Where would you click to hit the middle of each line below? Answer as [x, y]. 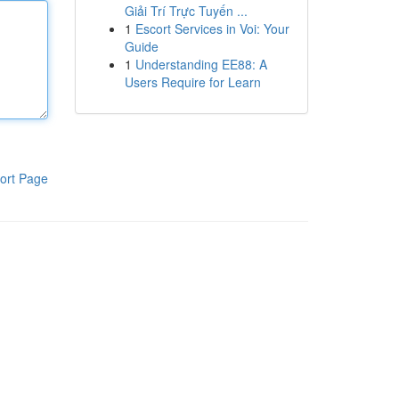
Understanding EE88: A [201, 64]
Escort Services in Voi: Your [212, 28]
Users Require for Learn [192, 82]
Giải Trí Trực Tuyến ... [186, 11]
